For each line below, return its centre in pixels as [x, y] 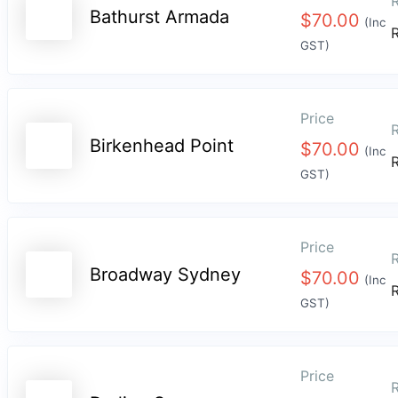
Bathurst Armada [159, 17]
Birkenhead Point [162, 146]
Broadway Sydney [165, 275]
